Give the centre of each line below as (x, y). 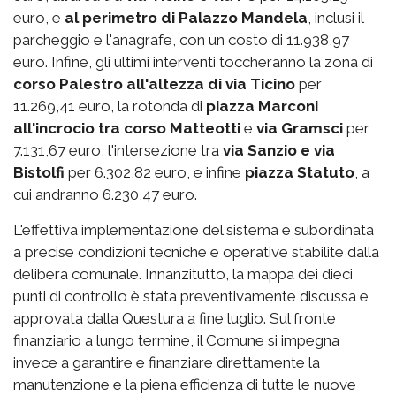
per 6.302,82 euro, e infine (155, 173)
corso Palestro (68, 84)
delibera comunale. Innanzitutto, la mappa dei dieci (183, 274)
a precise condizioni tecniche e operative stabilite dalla (196, 252)
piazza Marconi (262, 107)
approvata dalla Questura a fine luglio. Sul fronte (175, 319)
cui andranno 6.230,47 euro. (105, 195)
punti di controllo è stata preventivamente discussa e (191, 297)
